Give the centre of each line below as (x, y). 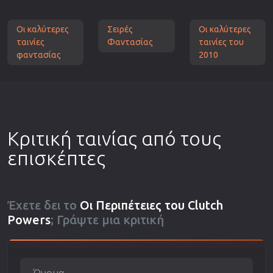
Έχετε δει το (44, 205)
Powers (29, 219)
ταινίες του (221, 42)
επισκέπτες (56, 158)
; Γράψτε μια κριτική (107, 219)
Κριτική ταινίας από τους (114, 138)
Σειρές (120, 29)
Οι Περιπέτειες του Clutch (151, 205)
